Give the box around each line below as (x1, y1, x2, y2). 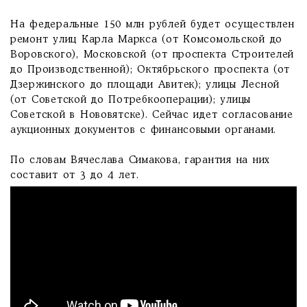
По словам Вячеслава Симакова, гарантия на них (10, 156, 271, 165)
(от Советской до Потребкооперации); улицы (10, 95, 251, 105)
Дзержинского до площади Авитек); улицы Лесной (10, 80, 280, 90)
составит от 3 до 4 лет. (10, 171, 139, 180)
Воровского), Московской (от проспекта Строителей (10, 50, 295, 60)
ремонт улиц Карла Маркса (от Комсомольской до (10, 35, 283, 45)
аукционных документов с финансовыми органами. (10, 125, 277, 135)
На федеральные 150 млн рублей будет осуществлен (10, 20, 295, 29)
